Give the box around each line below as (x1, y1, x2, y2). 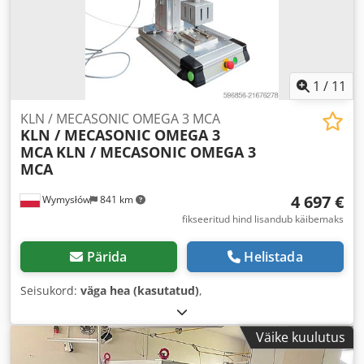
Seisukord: (20, 283, 80, 299)
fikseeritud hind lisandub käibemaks (182, 212, 344, 227)
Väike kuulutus (256, 328, 345, 347)
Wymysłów (40, 193, 90, 207)
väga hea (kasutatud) (80, 283, 199, 299)
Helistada (244, 248, 303, 266)
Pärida (86, 248, 128, 266)
